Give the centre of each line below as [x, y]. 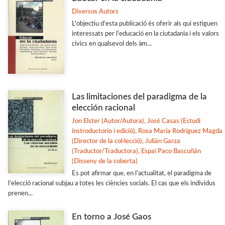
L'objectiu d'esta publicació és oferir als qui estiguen [144, 24]
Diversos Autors [95, 12]
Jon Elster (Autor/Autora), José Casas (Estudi [136, 121]
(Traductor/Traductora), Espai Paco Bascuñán [136, 151]
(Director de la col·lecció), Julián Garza [126, 141]
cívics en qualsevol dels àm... [111, 44]
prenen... [21, 194]
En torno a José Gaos [111, 217]
